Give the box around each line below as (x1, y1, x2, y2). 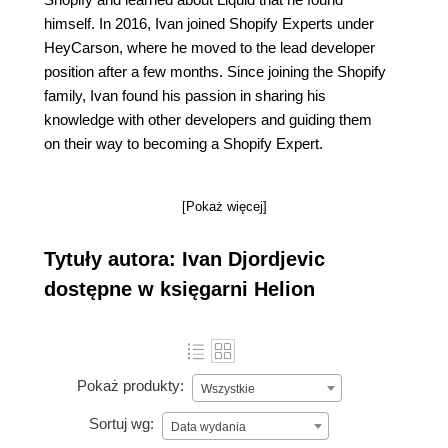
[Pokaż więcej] (181, 199, 267, 214)
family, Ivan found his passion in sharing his (44, 87, 326, 104)
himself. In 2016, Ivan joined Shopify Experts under (44, 15, 374, 32)
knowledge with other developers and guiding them (44, 111, 372, 128)
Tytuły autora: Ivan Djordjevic (44, 248, 325, 270)
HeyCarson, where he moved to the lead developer (44, 39, 375, 56)
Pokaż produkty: (76, 377, 184, 395)
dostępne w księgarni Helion (44, 278, 315, 300)
